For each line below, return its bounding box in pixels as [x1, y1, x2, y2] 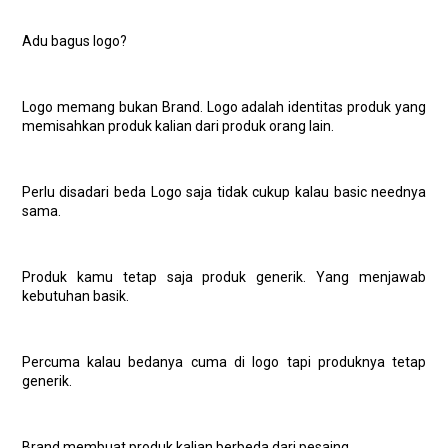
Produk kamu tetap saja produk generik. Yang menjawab [21, 269, 427, 285]
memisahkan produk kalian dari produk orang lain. [21, 118, 334, 134]
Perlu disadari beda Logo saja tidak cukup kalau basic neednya [21, 184, 427, 200]
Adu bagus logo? [21, 33, 127, 49]
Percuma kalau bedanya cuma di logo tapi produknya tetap [21, 354, 427, 370]
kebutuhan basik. [21, 288, 129, 304]
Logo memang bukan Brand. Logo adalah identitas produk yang [21, 99, 427, 115]
